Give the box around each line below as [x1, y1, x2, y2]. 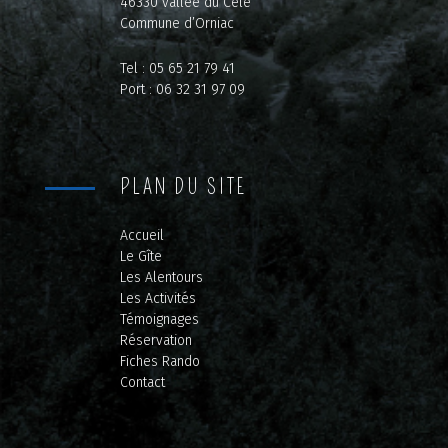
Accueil [119, 227, 164, 245]
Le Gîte [119, 248, 162, 266]
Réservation [119, 332, 192, 350]
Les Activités [119, 290, 196, 308]
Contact [119, 374, 165, 392]
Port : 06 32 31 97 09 [119, 81, 245, 99]
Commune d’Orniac [119, 15, 234, 33]
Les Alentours [119, 269, 203, 287]
